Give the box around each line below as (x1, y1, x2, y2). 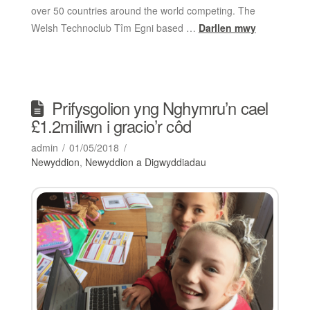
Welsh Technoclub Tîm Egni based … (30, 20, 199, 35)
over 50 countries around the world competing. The (30, 3, 255, 17)
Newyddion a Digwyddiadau (84, 154, 206, 169)
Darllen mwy (198, 20, 256, 35)
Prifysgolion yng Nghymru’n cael (52, 95, 268, 120)
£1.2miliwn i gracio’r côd (30, 113, 191, 138)
